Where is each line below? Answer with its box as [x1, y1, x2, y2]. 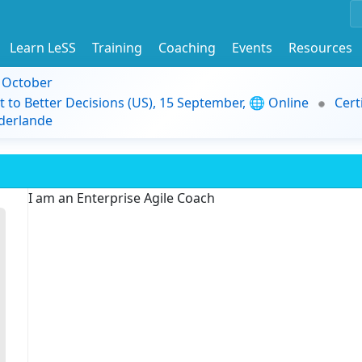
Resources [288, 38, 352, 57]
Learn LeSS [10, 38, 76, 57]
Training [92, 38, 142, 57]
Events [232, 38, 272, 57]
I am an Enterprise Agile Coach [28, 189, 215, 207]
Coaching [158, 38, 216, 57]
